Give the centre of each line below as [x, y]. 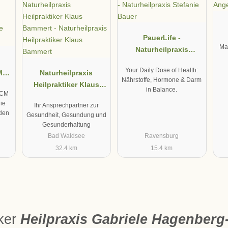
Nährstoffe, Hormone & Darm [162, 80]
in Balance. [162, 89]
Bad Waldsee [66, 136]
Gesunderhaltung [66, 124]
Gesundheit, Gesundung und [66, 115]
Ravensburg [162, 136]
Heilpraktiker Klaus [66, 85]
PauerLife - [162, 38]
